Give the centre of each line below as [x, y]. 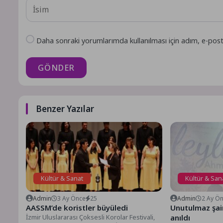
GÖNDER [56, 67]
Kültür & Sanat [62, 178]
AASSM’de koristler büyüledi [77, 207]
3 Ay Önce [71, 198]
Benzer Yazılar [65, 109]
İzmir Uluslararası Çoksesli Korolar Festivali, [90, 217]
